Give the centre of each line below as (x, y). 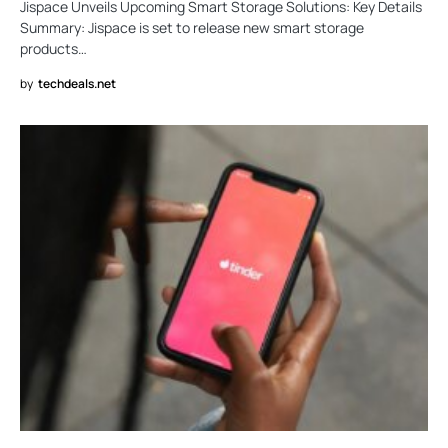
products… (53, 48)
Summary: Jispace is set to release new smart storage (192, 27)
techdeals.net (77, 83)
